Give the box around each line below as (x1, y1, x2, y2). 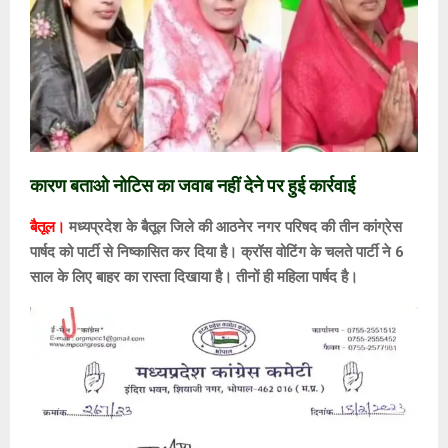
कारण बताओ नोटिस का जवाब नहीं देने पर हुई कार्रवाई (30, 174, 355, 197)
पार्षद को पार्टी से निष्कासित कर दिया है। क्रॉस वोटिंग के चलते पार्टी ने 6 (30, 242, 404, 261)
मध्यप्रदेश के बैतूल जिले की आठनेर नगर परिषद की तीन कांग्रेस (65, 217, 402, 236)
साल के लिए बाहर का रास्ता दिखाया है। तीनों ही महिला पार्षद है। (30, 267, 358, 286)
